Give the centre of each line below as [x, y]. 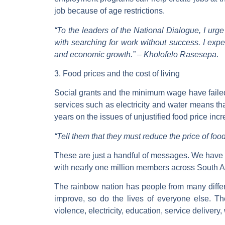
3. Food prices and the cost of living [117, 73]
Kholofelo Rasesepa [180, 54]
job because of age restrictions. [109, 11]
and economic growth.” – [99, 54]
